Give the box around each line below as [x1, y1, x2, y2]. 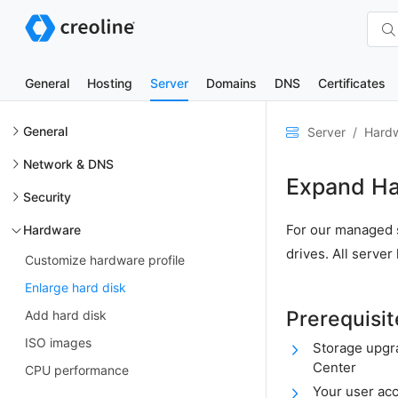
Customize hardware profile [25, 252, 185, 267]
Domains [206, 76, 257, 91]
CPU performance [25, 362, 129, 378]
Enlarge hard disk [25, 280, 126, 295]
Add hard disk [25, 307, 107, 322]
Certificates [318, 76, 386, 91]
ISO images [25, 335, 92, 350]
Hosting [87, 76, 132, 91]
